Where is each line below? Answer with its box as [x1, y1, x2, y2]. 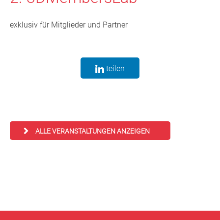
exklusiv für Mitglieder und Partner [10, 20, 128, 29]
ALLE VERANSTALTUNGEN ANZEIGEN [35, 127, 150, 136]
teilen [104, 64, 125, 74]
